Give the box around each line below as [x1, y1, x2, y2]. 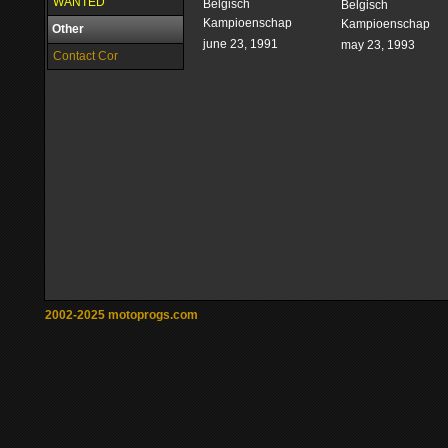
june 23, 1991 [203, 37, 278, 52]
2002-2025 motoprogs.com [45, 308, 198, 322]
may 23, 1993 [341, 38, 415, 53]
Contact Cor [53, 49, 118, 63]
